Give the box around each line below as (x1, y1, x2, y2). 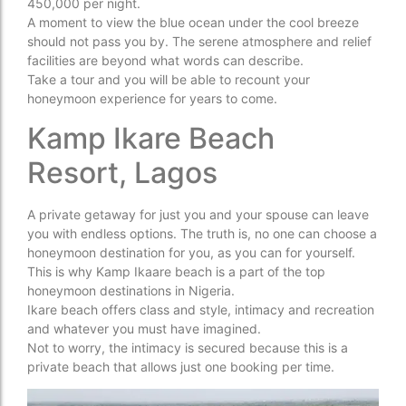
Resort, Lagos (27, 154, 217, 190)
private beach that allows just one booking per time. (27, 358, 334, 374)
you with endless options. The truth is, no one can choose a (27, 225, 377, 241)
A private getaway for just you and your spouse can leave (27, 206, 369, 222)
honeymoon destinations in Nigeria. (27, 282, 235, 298)
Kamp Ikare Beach (27, 120, 275, 156)
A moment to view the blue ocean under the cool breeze (27, 14, 359, 31)
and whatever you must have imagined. (27, 320, 261, 336)
